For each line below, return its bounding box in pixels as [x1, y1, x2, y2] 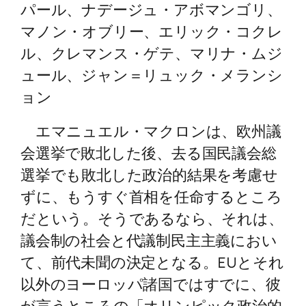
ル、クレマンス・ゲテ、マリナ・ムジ [20, 43, 283, 62]
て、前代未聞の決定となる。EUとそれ [20, 252, 284, 271]
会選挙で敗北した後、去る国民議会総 [20, 143, 277, 162]
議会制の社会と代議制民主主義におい [20, 230, 277, 249]
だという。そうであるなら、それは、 [20, 208, 283, 227]
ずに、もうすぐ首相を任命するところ [20, 186, 282, 206]
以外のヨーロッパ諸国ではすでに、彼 [20, 274, 281, 293]
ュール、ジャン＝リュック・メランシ [20, 65, 283, 84]
